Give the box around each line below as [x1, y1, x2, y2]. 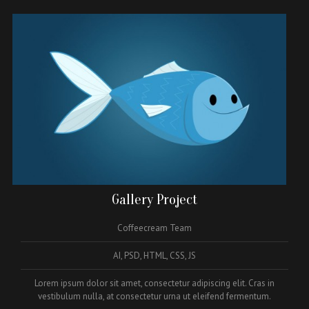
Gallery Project [111, 190, 198, 208]
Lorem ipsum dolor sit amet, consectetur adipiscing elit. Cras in [34, 277, 275, 289]
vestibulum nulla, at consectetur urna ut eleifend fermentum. [38, 290, 271, 302]
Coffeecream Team [117, 221, 192, 234]
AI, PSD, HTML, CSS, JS [113, 249, 196, 261]
